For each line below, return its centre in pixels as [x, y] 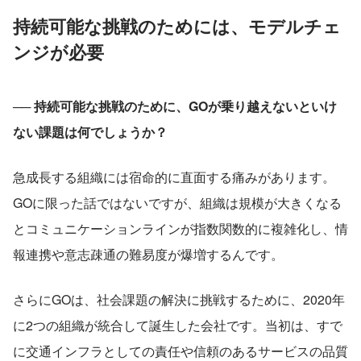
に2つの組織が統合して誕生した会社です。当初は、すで [178, 326]
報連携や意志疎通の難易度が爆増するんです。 [148, 255]
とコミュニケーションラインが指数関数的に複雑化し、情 [180, 229]
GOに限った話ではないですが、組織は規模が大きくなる [177, 203]
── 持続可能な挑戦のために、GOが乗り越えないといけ [175, 106]
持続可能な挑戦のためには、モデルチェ [177, 26]
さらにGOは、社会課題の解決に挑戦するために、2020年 [179, 300]
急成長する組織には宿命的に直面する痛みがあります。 [174, 177]
